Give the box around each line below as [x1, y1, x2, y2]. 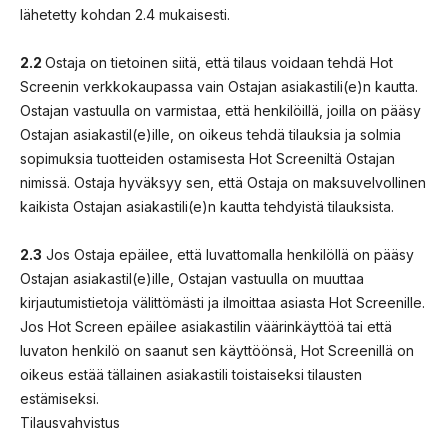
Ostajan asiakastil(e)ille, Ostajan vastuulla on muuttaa [20, 269, 364, 287]
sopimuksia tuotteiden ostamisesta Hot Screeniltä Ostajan [20, 149, 395, 167]
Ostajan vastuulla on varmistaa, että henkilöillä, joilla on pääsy [20, 101, 421, 119]
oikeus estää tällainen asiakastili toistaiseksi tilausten [20, 365, 362, 383]
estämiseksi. [20, 389, 99, 407]
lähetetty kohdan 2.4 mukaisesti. [20, 5, 230, 23]
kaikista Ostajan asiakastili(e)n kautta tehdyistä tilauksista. [20, 197, 394, 215]
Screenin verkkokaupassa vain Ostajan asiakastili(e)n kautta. [20, 77, 418, 95]
